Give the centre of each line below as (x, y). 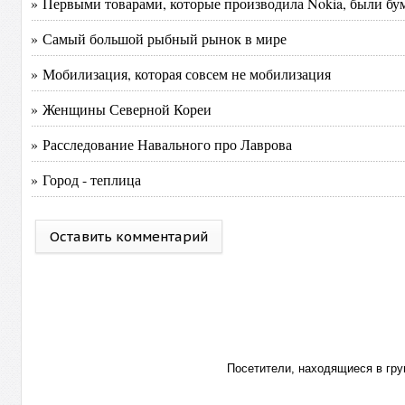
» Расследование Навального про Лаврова (162, 144)
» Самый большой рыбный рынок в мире (159, 38)
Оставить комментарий (129, 236)
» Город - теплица (86, 179)
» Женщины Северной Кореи (122, 109)
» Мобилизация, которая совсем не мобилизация (181, 74)
